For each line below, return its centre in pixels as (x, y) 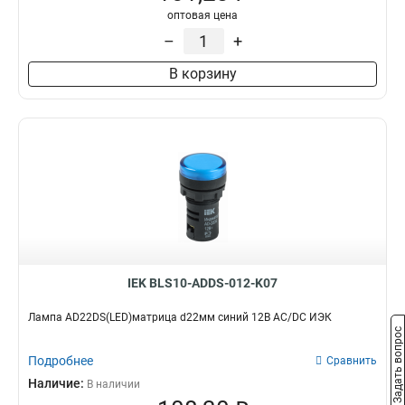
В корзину (202, 74)
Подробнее (61, 361)
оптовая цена (202, 15)
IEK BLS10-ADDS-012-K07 (202, 283)
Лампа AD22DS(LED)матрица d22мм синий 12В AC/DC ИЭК (180, 317)
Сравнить (352, 361)
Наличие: (57, 383)
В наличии (113, 384)
